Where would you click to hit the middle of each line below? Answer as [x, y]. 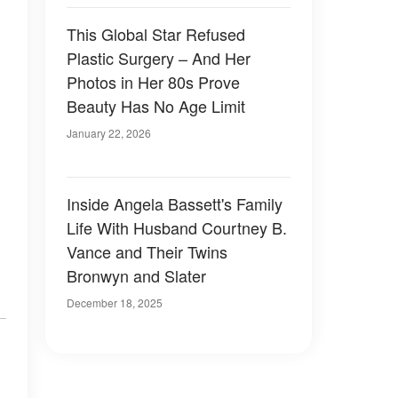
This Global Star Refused [156, 34]
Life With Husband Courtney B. [177, 227]
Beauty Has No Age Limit [156, 106]
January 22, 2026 [109, 133]
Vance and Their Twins [147, 251]
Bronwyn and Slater [136, 275]
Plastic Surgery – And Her [159, 58]
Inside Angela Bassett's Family [175, 203]
